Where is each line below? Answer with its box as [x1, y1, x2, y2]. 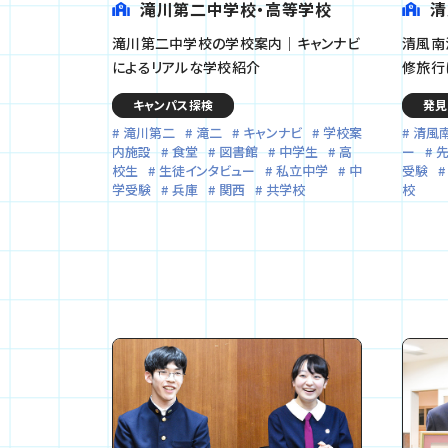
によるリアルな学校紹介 [112, 56, 261, 77]
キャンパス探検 [133, 95, 213, 113]
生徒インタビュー [159, 160, 255, 180]
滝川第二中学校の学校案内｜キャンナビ [112, 32, 361, 53]
